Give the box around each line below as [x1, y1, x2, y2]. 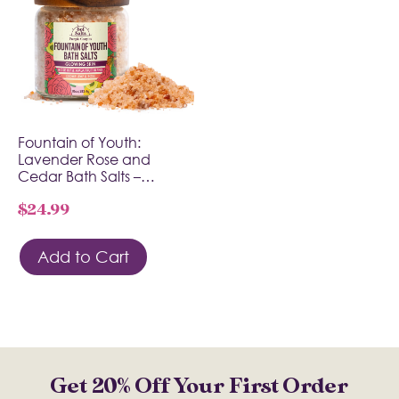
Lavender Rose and [18, 150, 151, 168]
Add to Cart [37, 247, 129, 266]
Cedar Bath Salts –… [18, 167, 155, 185]
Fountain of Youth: [18, 133, 141, 151]
